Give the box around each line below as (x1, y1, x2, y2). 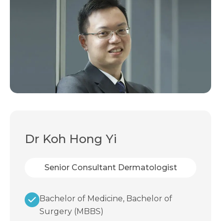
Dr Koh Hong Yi (25, 132, 117, 147)
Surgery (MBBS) (39, 207, 104, 217)
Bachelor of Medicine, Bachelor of (39, 194, 172, 204)
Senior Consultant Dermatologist (44, 163, 177, 173)
